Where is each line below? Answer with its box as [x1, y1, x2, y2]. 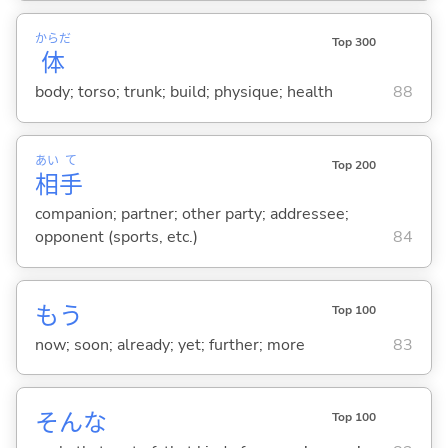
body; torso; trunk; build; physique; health [34, 81, 333, 104]
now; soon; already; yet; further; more [34, 333, 305, 356]
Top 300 [331, 34, 376, 51]
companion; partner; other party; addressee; [34, 203, 349, 226]
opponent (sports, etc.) [34, 226, 198, 249]
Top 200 [331, 156, 376, 173]
